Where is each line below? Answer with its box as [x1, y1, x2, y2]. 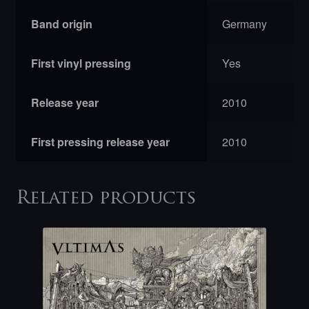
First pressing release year [31, 134, 170, 150]
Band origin [31, 16, 93, 32]
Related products [15, 190, 197, 208]
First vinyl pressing [31, 55, 132, 72]
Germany [222, 16, 268, 32]
